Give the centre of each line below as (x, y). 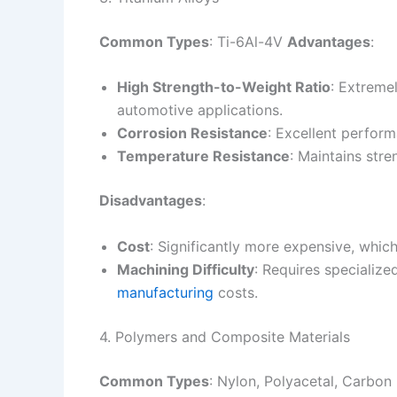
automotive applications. (200, 110)
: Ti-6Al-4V (248, 41)
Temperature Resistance (203, 156)
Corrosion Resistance (192, 133)
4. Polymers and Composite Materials (225, 336)
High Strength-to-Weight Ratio (224, 87)
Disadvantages (151, 201)
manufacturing (165, 292)
